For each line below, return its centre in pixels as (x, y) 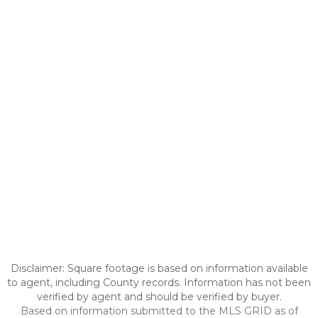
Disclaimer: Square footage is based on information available (159, 268)
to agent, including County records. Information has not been (159, 283)
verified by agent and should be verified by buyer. (159, 297)
